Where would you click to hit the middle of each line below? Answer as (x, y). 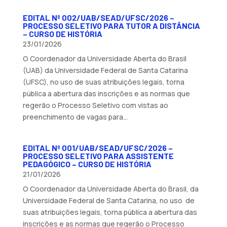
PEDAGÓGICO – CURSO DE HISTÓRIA (87, 164)
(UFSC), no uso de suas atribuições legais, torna (103, 82)
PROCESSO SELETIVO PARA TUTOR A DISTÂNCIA (111, 25)
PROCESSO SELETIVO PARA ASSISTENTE (98, 156)
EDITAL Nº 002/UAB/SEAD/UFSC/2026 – (98, 17)
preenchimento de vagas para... (75, 117)
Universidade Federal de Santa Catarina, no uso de (108, 200)
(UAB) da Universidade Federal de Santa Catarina (105, 70)
